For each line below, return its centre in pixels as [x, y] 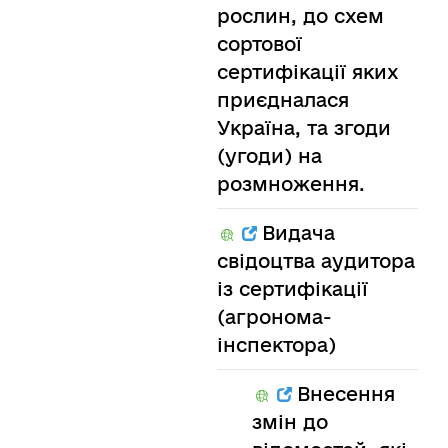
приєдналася [282, 100]
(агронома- [274, 317]
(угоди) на [269, 156]
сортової [259, 44]
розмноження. [290, 184]
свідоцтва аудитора [315, 261]
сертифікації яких [307, 72]
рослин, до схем [300, 16]
